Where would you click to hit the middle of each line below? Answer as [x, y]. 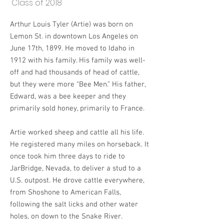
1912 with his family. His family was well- [78, 60]
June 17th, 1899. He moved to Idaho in [72, 48]
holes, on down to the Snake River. [66, 216]
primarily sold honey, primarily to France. [77, 108]
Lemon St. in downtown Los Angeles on [74, 36]
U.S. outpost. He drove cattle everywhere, [77, 180]
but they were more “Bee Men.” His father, [78, 84]
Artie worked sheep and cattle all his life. [77, 132]
